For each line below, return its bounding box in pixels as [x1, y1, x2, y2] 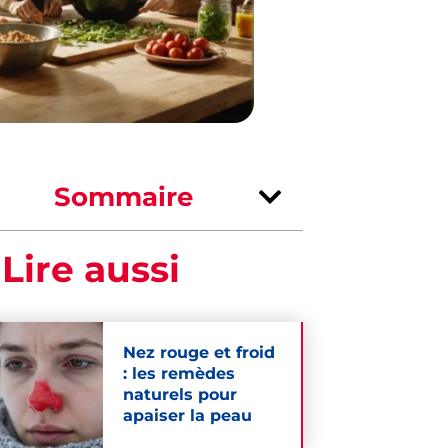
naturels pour [122, 385, 237, 405]
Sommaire [54, 180, 194, 213]
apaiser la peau [122, 406, 252, 426]
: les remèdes [122, 364, 235, 384]
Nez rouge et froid [122, 343, 275, 363]
